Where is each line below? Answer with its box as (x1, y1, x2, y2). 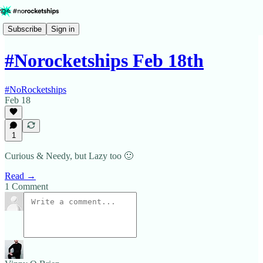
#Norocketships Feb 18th (5, 50, 204, 72)
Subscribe (8, 24, 42, 33)
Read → (5, 171, 36, 181)
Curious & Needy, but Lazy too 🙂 (5, 151, 133, 161)
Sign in (51, 24, 75, 33)
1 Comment (5, 181, 48, 191)
